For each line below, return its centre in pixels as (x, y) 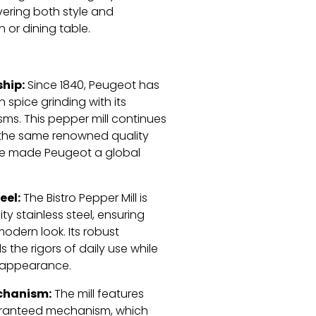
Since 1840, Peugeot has (92, 86)
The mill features (97, 295)
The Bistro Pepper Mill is (84, 199)
